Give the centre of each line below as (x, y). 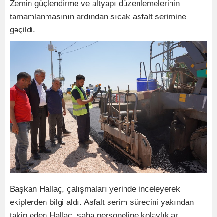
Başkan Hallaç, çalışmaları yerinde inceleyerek (95, 189)
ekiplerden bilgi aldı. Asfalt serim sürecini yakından (102, 202)
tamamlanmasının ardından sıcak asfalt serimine (98, 17)
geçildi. (23, 30)
